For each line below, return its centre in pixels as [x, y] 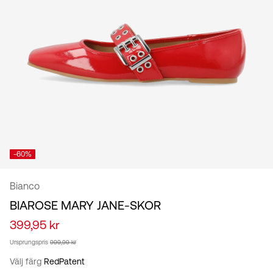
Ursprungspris [29, 243]
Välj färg [27, 262]
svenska [30, 21]
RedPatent [64, 262]
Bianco [25, 186]
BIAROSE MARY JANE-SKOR [85, 205]
